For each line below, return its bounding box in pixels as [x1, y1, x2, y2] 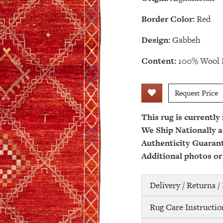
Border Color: [141, 13, 195, 25]
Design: [141, 34, 170, 46]
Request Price [175, 88, 218, 98]
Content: [141, 55, 176, 67]
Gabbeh [172, 34, 201, 46]
